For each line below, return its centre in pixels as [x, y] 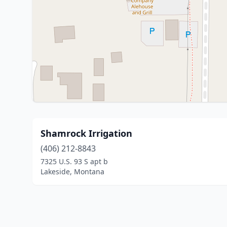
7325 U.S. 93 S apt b [74, 161]
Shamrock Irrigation [86, 133]
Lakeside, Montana [72, 172]
